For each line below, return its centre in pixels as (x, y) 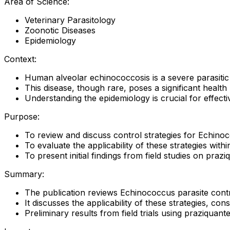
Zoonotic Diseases (60, 30)
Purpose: (22, 116)
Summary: (24, 174)
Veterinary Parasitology (70, 20)
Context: (20, 59)
